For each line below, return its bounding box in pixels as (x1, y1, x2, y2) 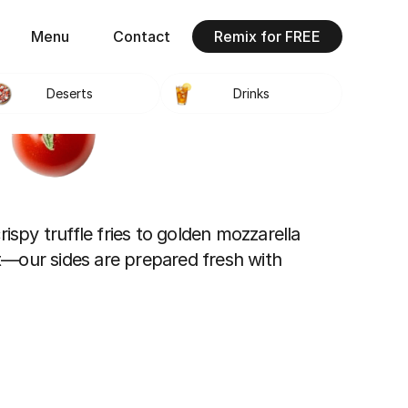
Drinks (233, 86, 270, 101)
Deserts (46, 86, 93, 101)
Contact (113, 26, 170, 46)
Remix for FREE (214, 26, 321, 46)
